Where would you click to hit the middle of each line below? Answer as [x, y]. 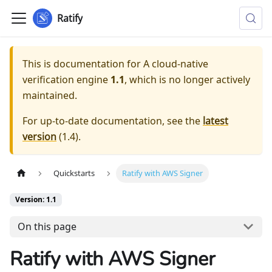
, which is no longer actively [187, 80]
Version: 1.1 [36, 200]
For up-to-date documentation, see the [113, 121]
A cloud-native [176, 64]
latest [216, 121]
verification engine [65, 80]
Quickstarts [74, 173]
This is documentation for [83, 64]
